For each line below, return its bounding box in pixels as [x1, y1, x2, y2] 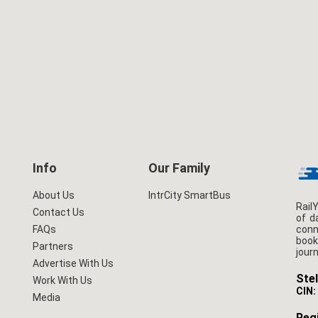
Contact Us [33, 207, 85, 218]
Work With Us [33, 275, 93, 286]
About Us [33, 190, 75, 201]
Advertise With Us [33, 258, 114, 269]
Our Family [148, 160, 210, 175]
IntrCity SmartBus [148, 190, 231, 201]
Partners [33, 241, 74, 252]
